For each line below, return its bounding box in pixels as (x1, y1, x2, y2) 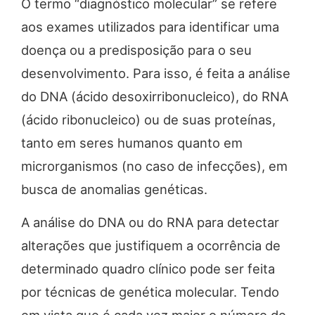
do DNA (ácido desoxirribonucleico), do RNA (21, 88, 288, 104)
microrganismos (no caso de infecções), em (21, 157, 288, 174)
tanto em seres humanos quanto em (21, 134, 243, 150)
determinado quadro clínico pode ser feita (21, 261, 275, 277)
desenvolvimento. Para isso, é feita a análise (21, 65, 290, 81)
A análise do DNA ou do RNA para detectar (21, 214, 279, 231)
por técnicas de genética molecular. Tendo (21, 284, 279, 300)
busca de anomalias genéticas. (21, 181, 207, 197)
